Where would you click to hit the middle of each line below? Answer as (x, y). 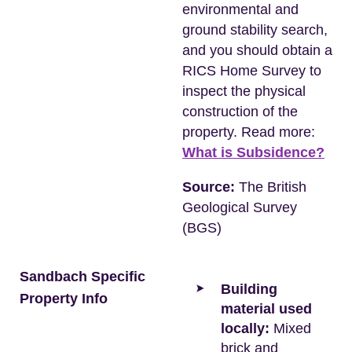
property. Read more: (249, 132)
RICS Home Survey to (252, 71)
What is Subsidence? (253, 152)
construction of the (240, 112)
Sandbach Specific (82, 277)
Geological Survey (240, 207)
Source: (209, 187)
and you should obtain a (257, 50)
